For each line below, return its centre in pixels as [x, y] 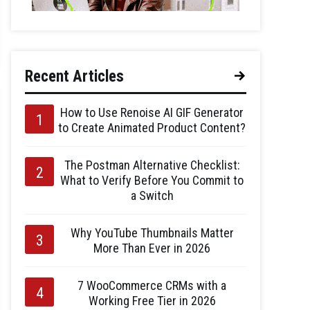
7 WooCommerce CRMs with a [152, 285]
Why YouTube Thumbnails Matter [152, 233]
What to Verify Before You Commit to [152, 180]
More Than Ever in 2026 [152, 248]
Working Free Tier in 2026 [152, 301]
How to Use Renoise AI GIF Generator [152, 112]
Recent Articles [74, 76]
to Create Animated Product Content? [152, 128]
